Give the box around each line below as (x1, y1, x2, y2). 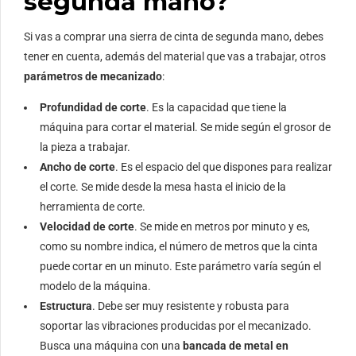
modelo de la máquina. (40, 280, 151, 293)
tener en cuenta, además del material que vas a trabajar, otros (24, 50, 326, 64)
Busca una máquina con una (40, 339, 183, 353)
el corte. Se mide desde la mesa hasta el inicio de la (40, 180, 286, 194)
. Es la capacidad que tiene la (146, 101, 287, 114)
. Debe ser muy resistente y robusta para (92, 300, 289, 313)
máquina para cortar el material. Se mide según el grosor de (40, 121, 331, 134)
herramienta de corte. (40, 200, 145, 214)
